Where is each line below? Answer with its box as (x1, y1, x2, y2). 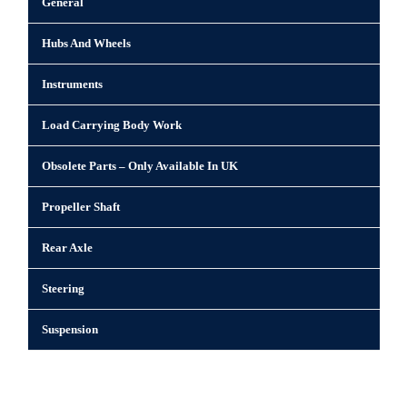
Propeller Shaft (42, 199, 120, 213)
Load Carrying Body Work (42, 117, 182, 132)
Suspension (42, 322, 98, 336)
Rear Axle (42, 240, 93, 254)
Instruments (42, 76, 103, 91)
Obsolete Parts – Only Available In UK (42, 158, 238, 173)
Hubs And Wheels (42, 35, 131, 50)
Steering (42, 281, 84, 295)
